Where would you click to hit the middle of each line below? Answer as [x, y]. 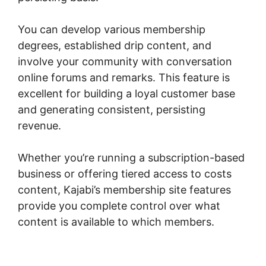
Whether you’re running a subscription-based [131, 157]
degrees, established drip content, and [115, 45]
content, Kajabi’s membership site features [124, 189]
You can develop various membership [112, 29]
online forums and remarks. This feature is [124, 77]
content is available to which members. [116, 221]
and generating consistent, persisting [112, 109]
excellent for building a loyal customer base [126, 93]
